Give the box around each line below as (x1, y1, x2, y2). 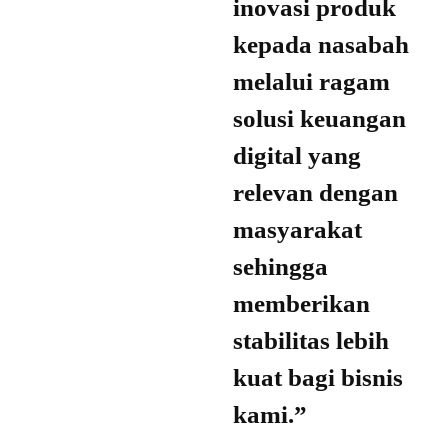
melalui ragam (233, 68, 390, 96)
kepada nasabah (233, 31, 409, 59)
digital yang (233, 142, 361, 170)
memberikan (233, 290, 370, 318)
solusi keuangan (233, 105, 406, 133)
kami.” (233, 401, 307, 429)
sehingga (233, 253, 328, 281)
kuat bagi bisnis (233, 364, 403, 392)
